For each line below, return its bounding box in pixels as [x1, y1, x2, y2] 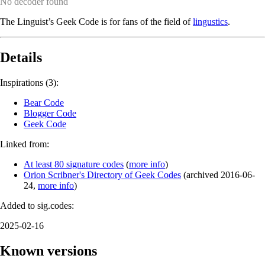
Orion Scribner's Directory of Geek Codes [24, 169, 181, 180]
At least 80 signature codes [24, 159, 124, 169]
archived [186, 169, 221, 180]
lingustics [193, 16, 228, 27]
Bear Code [24, 97, 64, 108]
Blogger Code [24, 108, 76, 118]
